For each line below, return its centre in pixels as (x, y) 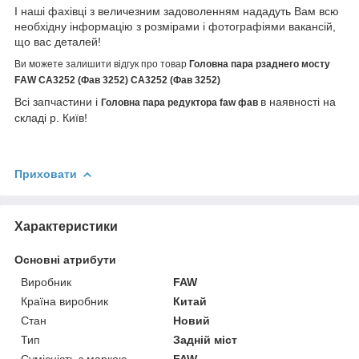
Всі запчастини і (58, 101)
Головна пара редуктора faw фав (181, 102)
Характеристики (66, 226)
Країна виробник (65, 301)
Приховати (46, 173)
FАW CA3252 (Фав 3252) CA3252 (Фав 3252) (117, 80)
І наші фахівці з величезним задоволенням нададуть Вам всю (177, 11)
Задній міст (206, 339)
